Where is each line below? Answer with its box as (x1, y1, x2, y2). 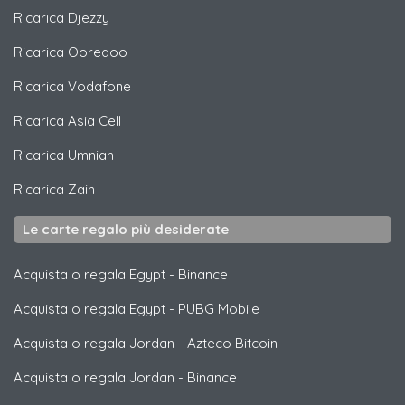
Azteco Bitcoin (187, 334, 278, 352)
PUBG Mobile (178, 299, 259, 317)
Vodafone (68, 77, 131, 95)
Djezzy (68, 8, 109, 26)
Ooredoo (68, 42, 127, 61)
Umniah (68, 146, 114, 164)
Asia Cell (68, 111, 121, 129)
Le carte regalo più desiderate (23, 220, 229, 238)
